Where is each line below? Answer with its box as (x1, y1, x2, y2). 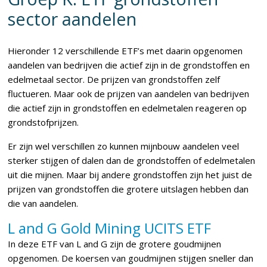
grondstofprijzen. (8, 116, 79, 128)
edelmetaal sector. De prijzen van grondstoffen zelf (8, 73, 221, 85)
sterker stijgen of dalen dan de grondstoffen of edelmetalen (8, 154, 256, 166)
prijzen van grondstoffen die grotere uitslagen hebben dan (8, 183, 249, 195)
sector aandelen (8, 7, 137, 30)
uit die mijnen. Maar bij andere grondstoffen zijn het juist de (8, 169, 253, 181)
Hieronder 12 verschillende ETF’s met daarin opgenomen (8, 45, 243, 57)
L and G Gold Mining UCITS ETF (8, 218, 212, 238)
